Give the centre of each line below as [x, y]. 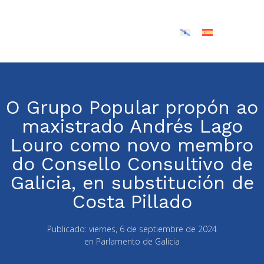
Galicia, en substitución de [132, 183]
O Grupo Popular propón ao [132, 108]
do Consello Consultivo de [132, 164]
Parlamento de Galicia [138, 242]
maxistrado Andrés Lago [132, 126]
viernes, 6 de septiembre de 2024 [153, 229]
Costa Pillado [132, 202]
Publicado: [68, 229]
